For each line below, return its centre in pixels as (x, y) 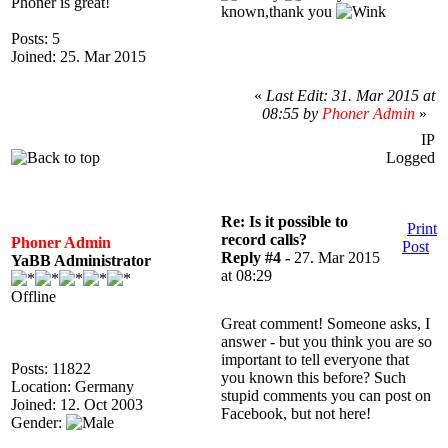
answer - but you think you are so (326, 341)
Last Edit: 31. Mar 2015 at (350, 95)
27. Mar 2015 (337, 257)
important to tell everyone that (315, 359)
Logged (410, 157)
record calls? (264, 239)
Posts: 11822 (51, 368)
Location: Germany (72, 386)
